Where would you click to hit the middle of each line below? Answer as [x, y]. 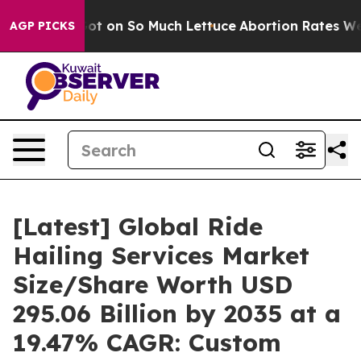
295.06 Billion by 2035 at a [177, 313]
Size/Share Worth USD [153, 284]
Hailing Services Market [161, 255]
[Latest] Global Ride [138, 226]
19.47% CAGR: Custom [147, 342]
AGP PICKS [42, 26]
